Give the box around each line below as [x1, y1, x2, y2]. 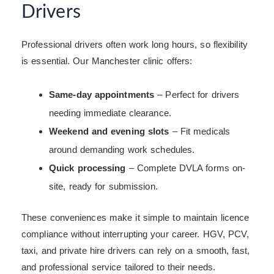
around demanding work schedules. [49, 144, 195, 155]
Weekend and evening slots [49, 125, 169, 136]
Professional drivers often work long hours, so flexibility [21, 39, 248, 50]
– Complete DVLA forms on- [125, 162, 246, 173]
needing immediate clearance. [49, 107, 171, 118]
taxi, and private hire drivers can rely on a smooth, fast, [21, 245, 250, 256]
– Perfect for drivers [154, 89, 240, 100]
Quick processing [49, 162, 126, 173]
